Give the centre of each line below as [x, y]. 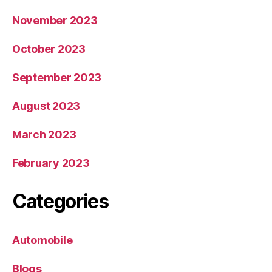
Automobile [42, 240]
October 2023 [49, 49]
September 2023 [57, 78]
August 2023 [46, 106]
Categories [60, 202]
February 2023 [51, 163]
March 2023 [44, 135]
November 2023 [55, 21]
